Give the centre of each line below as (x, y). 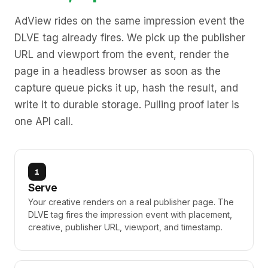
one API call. (44, 121)
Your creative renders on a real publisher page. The (131, 202)
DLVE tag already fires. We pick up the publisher (130, 38)
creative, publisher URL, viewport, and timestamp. (125, 227)
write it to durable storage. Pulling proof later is (127, 105)
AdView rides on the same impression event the (130, 21)
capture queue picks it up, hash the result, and (126, 88)
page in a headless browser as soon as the (118, 71)
